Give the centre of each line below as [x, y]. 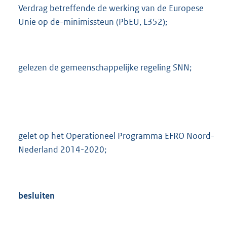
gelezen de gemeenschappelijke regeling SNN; [105, 68]
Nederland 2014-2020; [62, 150]
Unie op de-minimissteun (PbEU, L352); [93, 22]
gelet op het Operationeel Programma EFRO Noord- [116, 136]
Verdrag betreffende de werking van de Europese [111, 8]
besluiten [36, 195]
